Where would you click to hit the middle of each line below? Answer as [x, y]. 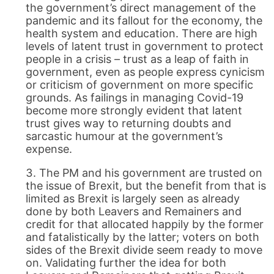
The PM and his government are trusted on [151, 173]
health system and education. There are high [142, 34]
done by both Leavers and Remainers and [134, 212]
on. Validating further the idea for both [126, 263]
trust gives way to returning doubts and [129, 124]
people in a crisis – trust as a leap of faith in [138, 59]
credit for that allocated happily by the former [145, 224]
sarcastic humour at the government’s [124, 136]
